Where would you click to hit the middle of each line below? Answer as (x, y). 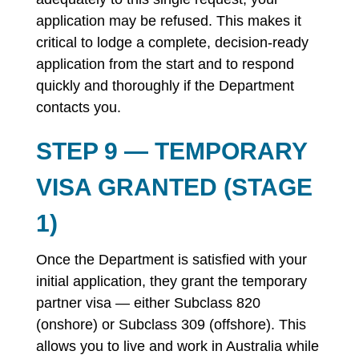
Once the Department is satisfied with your (171, 260)
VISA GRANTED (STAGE (174, 187)
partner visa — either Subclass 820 (148, 303)
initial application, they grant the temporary (171, 281)
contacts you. (78, 107)
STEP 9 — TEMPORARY (171, 151)
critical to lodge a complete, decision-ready (172, 42)
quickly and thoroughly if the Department (165, 86)
